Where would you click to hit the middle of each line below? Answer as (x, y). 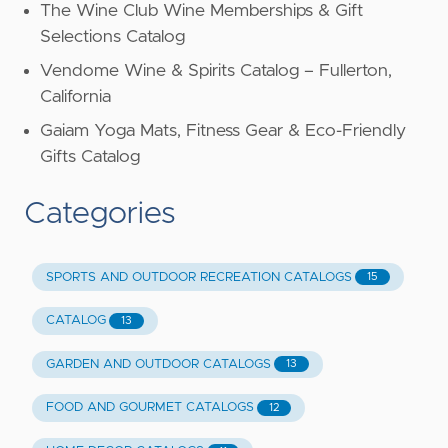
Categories (100, 214)
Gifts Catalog (90, 157)
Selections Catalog (112, 37)
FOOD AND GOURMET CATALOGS (149, 408)
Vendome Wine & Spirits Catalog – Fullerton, (216, 71)
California (75, 97)
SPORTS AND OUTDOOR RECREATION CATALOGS (198, 277)
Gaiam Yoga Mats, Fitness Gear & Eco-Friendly (223, 131)
